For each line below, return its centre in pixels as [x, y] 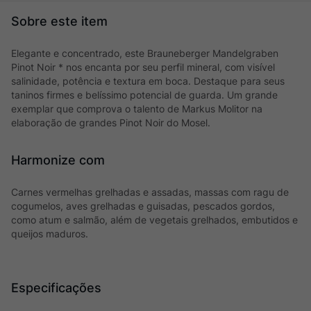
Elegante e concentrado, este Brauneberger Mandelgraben [145, 53]
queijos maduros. [50, 234]
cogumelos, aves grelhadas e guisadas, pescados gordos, [143, 206]
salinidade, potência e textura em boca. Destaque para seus [148, 81]
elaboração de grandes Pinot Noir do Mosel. [111, 123]
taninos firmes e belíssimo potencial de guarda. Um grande [144, 95]
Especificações [56, 288]
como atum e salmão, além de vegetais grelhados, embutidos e [154, 220]
